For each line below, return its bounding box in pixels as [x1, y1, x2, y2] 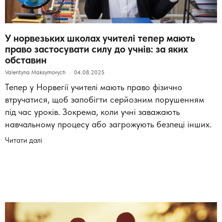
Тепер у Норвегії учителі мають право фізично [5, 81, 182, 92]
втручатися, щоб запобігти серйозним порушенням [5, 94, 204, 105]
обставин [5, 54, 47, 66]
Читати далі [5, 135, 42, 145]
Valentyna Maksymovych [5, 68, 67, 76]
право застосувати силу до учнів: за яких [5, 43, 188, 55]
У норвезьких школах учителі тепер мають [5, 32, 195, 44]
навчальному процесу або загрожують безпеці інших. [5, 118, 212, 129]
